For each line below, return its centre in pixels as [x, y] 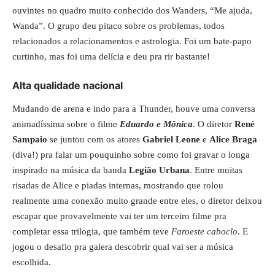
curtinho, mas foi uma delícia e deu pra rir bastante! [111, 56]
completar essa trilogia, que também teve [92, 231]
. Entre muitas [216, 170]
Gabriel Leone [171, 139]
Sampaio [30, 139]
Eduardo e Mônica [156, 124]
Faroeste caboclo [204, 231]
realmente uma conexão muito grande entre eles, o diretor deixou [137, 200]
